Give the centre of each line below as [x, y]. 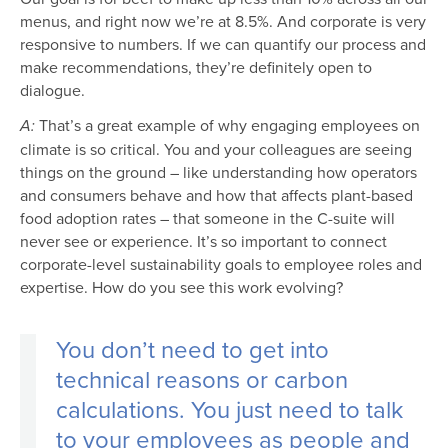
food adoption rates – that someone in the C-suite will [207, 218]
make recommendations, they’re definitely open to [196, 67]
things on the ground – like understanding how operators [218, 172]
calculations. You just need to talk [229, 409]
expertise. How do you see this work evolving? [181, 287]
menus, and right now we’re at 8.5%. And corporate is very [223, 21]
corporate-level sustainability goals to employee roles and [221, 264]
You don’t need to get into [192, 349]
